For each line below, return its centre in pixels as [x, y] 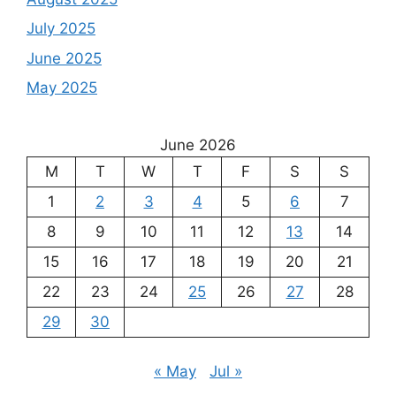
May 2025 [62, 88]
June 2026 [198, 145]
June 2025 [64, 58]
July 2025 [61, 28]
